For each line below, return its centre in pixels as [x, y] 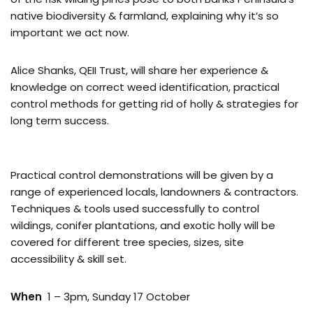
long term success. [60, 120]
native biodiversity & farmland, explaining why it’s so [145, 15]
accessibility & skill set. [68, 259]
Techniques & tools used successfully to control [135, 208]
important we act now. [71, 32]
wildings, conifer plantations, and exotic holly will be [143, 225]
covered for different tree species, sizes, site [127, 242]
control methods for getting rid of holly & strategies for [154, 103]
